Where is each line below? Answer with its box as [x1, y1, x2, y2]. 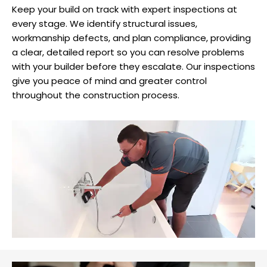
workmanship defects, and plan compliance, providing [12, 31, 251, 44]
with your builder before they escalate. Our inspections [12, 60, 255, 73]
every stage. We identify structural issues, [12, 17, 197, 30]
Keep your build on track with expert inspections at [12, 2, 237, 15]
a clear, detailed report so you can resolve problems [12, 45, 244, 58]
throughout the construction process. [12, 88, 179, 101]
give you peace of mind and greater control [12, 74, 207, 87]
